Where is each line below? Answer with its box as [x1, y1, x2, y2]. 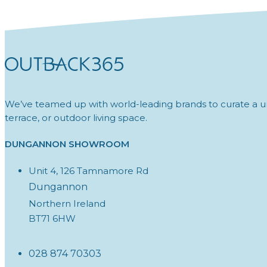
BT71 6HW [29, 212, 76, 224]
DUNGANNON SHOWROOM [5, 138, 129, 150]
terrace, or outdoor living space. [5, 112, 147, 124]
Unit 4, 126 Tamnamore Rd [29, 164, 148, 176]
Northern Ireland [29, 197, 105, 209]
